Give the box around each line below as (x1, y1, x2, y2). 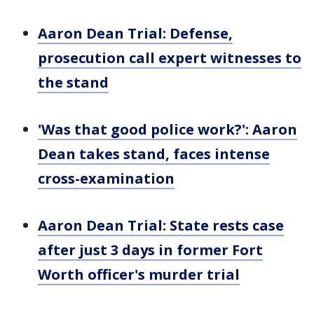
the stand (38, 73, 109, 92)
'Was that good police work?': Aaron (38, 120, 297, 139)
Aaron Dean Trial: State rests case (38, 216, 284, 235)
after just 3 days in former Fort (38, 240, 263, 259)
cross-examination (38, 169, 175, 188)
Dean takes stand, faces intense (38, 144, 270, 163)
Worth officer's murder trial (38, 265, 240, 284)
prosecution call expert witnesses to (38, 48, 301, 67)
